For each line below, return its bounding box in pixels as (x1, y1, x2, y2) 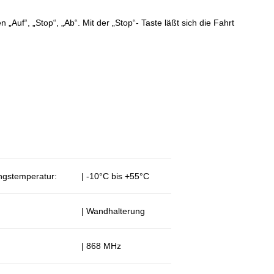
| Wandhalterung (81, 206, 146, 216)
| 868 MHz (81, 241, 122, 251)
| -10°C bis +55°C (81, 171, 150, 181)
